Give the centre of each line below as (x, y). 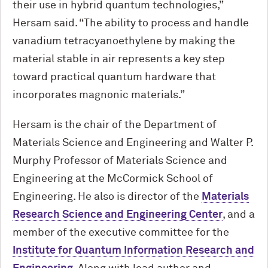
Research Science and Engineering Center (118, 215)
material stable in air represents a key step (119, 59)
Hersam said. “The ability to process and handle (131, 23)
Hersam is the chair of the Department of (115, 125)
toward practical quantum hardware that (114, 77)
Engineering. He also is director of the (107, 197)
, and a (239, 215)
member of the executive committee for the (121, 233)
